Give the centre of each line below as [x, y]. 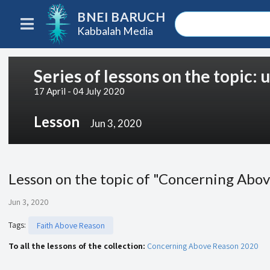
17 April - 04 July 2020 [79, 91]
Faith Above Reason [71, 225]
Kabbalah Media [115, 31]
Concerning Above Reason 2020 [203, 246]
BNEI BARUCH [121, 17]
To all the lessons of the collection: [78, 246]
